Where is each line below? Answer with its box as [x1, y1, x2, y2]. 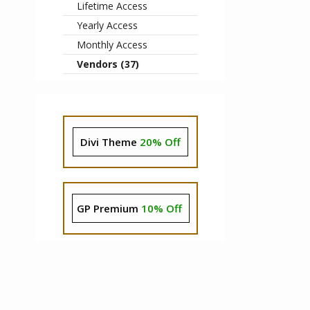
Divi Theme [80, 135, 140, 149]
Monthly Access [77, 38, 147, 51]
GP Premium [76, 201, 141, 215]
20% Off [140, 135, 181, 149]
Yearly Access [77, 19, 138, 32]
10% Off [140, 201, 182, 215]
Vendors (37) [77, 57, 139, 71]
